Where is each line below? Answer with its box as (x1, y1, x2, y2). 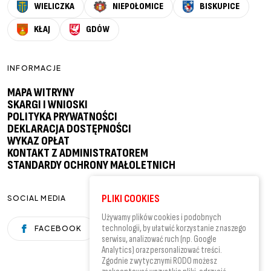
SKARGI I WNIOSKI (7, 97, 88, 112)
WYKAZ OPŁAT (7, 133, 70, 148)
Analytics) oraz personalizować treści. (102, 244, 222, 256)
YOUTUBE (122, 223, 163, 233)
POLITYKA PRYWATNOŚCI (7, 109, 117, 124)
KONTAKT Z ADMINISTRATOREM (7, 145, 148, 160)
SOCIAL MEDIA (7, 193, 67, 203)
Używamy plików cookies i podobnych (102, 212, 221, 223)
